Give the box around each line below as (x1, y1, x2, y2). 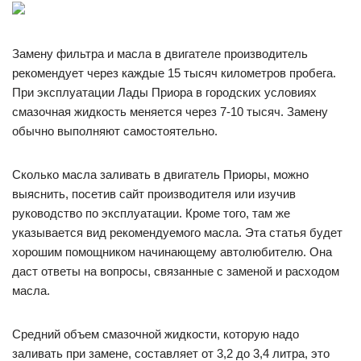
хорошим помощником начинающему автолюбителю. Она (12, 244, 332, 259)
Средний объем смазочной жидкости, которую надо (12, 326, 299, 341)
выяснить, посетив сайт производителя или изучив (12, 186, 296, 201)
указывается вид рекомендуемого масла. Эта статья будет (12, 225, 342, 239)
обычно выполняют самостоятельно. (12, 123, 218, 138)
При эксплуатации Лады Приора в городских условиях (12, 85, 317, 99)
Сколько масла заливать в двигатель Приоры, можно (12, 167, 309, 181)
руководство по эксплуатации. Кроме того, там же (12, 205, 290, 220)
